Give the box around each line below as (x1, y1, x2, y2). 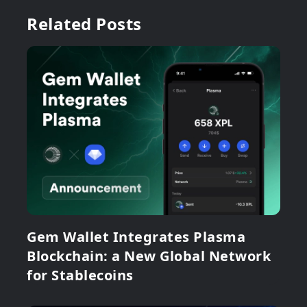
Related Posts (27, 12, 142, 35)
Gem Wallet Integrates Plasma (27, 227, 245, 246)
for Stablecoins (27, 265, 134, 284)
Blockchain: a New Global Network (27, 246, 271, 265)
